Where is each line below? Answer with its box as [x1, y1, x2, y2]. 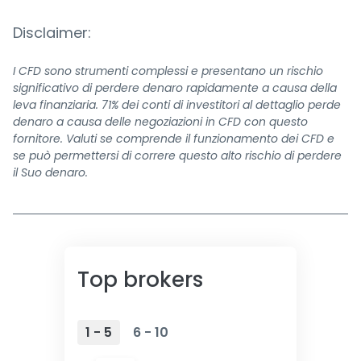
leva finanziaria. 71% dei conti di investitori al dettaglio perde [13, 97, 341, 113]
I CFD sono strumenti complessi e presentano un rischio [13, 63, 323, 79]
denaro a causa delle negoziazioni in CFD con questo [13, 114, 308, 130]
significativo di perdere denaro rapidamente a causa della [13, 80, 337, 96]
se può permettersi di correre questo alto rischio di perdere [13, 147, 342, 164]
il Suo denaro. [13, 164, 88, 180]
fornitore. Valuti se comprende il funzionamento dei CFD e [13, 131, 334, 147]
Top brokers [77, 265, 203, 294]
